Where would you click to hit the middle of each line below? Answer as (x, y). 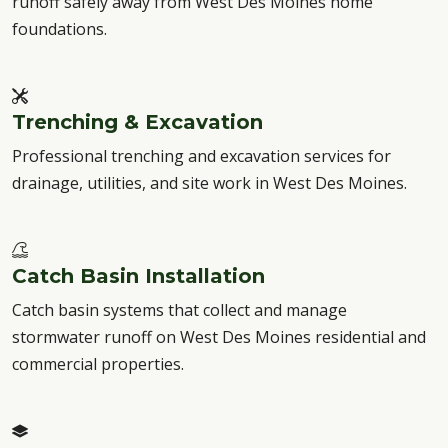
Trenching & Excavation (137, 122)
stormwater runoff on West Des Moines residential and (219, 337)
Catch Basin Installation (138, 276)
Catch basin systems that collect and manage (179, 310)
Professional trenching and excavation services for (201, 156)
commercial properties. (98, 364)
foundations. (59, 29)
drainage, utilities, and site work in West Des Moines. (209, 183)
